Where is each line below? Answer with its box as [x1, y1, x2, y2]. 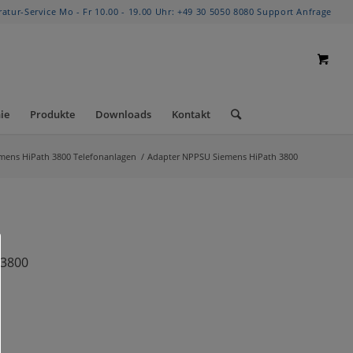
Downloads [95, 107, 151, 121]
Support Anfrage [257, 6, 333, 17]
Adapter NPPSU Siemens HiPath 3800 [147, 150, 298, 162]
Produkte [29, 107, 75, 121]
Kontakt [171, 107, 210, 121]
